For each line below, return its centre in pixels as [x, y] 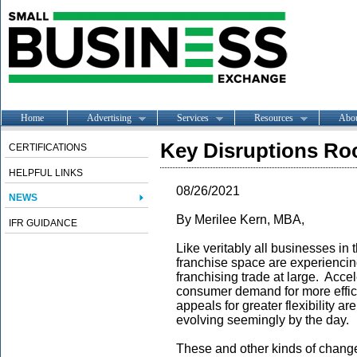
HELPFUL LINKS [46, 173]
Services [193, 118]
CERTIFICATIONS [48, 147]
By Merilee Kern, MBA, [240, 220]
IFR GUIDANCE [43, 223]
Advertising [109, 118]
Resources [274, 118]
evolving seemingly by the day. [263, 320]
